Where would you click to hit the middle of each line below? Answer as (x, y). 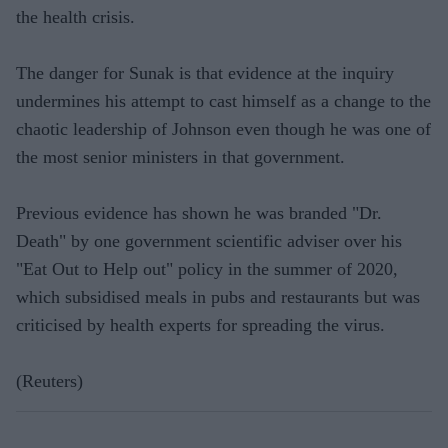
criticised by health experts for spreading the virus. (200, 324)
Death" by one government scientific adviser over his (209, 240)
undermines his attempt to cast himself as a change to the (223, 100)
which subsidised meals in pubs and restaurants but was (218, 296)
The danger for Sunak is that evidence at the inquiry (205, 72)
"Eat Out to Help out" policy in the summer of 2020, (207, 268)
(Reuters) (49, 380)
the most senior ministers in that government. (180, 156)
